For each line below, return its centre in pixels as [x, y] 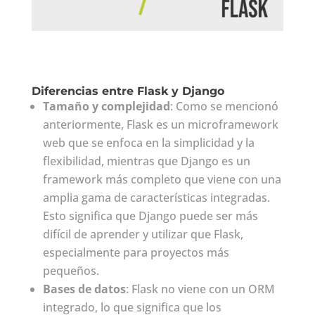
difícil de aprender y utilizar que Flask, [143, 234]
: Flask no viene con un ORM [200, 289]
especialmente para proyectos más [136, 253]
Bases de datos [84, 289]
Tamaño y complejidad [106, 107]
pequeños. [71, 271]
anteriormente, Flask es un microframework [160, 125]
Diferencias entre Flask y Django [128, 91]
